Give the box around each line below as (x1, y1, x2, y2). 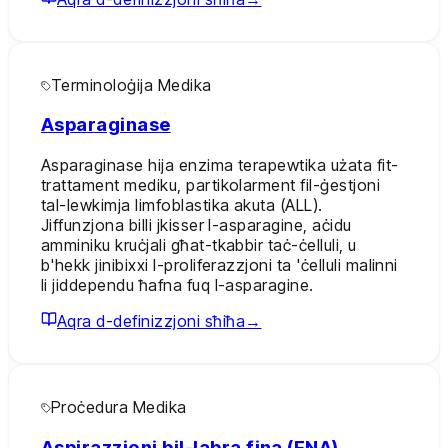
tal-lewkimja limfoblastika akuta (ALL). (41, 195, 323, 215)
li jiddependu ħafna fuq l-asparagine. (41, 275, 314, 295)
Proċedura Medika (51, 397, 187, 417)
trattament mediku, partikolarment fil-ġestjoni (41, 175, 381, 195)
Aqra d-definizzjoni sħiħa (57, 311, 245, 331)
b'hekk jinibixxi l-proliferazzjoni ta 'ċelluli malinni (41, 255, 398, 275)
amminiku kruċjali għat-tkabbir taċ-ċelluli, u (41, 235, 357, 255)
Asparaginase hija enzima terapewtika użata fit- (41, 155, 399, 175)
